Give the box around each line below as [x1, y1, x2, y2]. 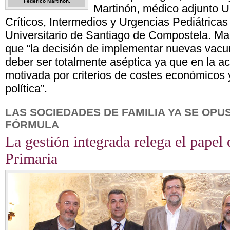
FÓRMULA [5, 119, 59, 130]
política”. [5, 82, 47, 95]
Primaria [5, 150, 62, 167]
